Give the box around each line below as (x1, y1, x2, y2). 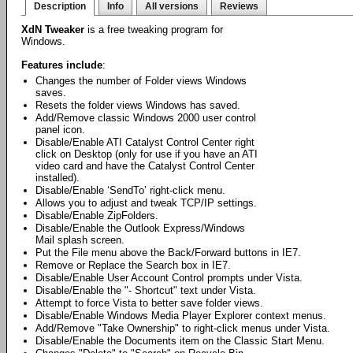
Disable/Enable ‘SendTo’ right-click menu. (35, 184, 225, 196)
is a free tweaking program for (84, 24, 223, 35)
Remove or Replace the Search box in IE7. (35, 259, 231, 271)
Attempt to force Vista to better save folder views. (35, 297, 263, 309)
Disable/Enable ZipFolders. (35, 210, 158, 221)
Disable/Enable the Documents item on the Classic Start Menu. (35, 335, 325, 347)
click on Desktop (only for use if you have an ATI (35, 148, 258, 160)
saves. (35, 87, 66, 98)
